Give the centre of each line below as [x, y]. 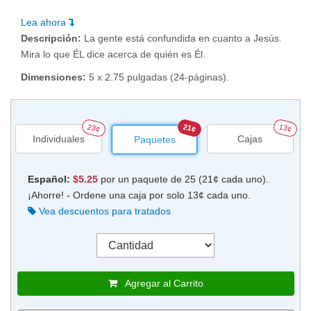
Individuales [59, 139]
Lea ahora [45, 23]
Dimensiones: [55, 77]
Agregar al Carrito [160, 284]
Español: [49, 179]
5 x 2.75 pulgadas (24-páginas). [159, 77]
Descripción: [52, 39]
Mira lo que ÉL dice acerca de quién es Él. [113, 54]
